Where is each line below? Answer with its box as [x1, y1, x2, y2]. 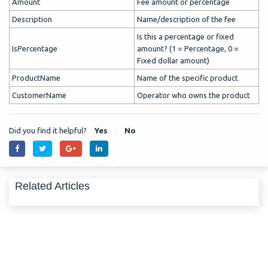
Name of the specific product [137, 74, 238, 83]
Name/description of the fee [137, 15, 236, 24]
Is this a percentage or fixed [137, 32, 234, 41]
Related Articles [15, 179, 90, 192]
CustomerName [12, 91, 66, 100]
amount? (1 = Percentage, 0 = [137, 44, 239, 53]
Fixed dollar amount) [137, 56, 209, 65]
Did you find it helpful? [9, 126, 87, 135]
